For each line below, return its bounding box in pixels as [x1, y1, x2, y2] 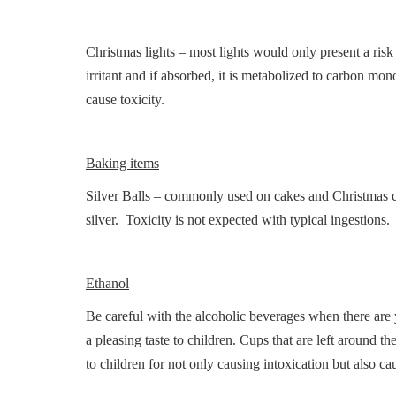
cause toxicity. [86, 92, 164, 107]
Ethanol [86, 276, 129, 291]
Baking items [86, 156, 159, 171]
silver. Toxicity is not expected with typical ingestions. [86, 212, 390, 227]
